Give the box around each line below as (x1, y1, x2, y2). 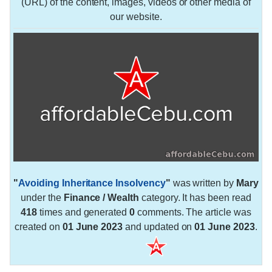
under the (21, 192, 64, 203)
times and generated (37, 206, 130, 217)
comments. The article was (135, 206, 251, 217)
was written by (170, 177, 236, 188)
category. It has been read (139, 192, 251, 203)
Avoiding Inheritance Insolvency (18, 177, 166, 188)
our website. (110, 11, 162, 22)
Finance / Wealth (63, 192, 140, 203)
